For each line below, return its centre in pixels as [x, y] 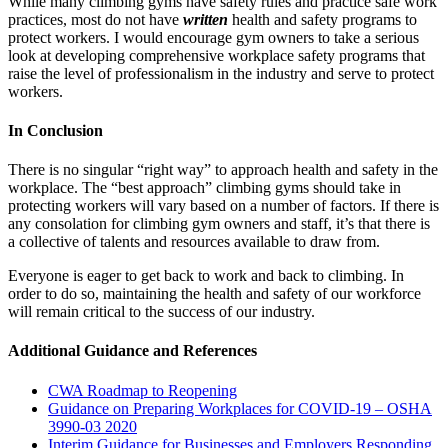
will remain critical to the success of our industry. [161, 312]
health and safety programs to [322, 19]
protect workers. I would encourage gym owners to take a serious [213, 37]
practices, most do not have [95, 19]
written [205, 19]
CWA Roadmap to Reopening [142, 390]
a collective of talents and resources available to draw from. [194, 242]
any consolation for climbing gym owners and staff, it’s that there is [219, 224]
